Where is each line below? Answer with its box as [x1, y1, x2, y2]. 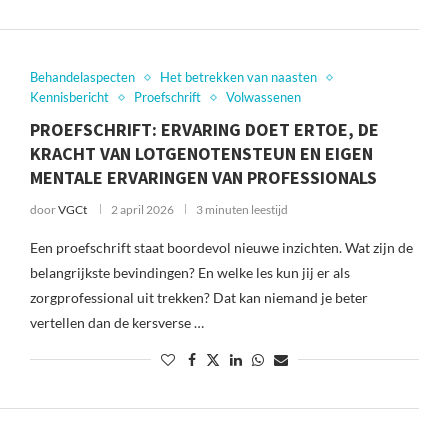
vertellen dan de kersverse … [29, 314, 204, 331]
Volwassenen [225, 89, 301, 105]
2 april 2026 [110, 202, 174, 217]
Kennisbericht [29, 89, 109, 105]
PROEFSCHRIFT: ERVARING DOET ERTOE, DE [29, 118, 379, 141]
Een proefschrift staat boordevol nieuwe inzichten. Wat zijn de [29, 239, 413, 256]
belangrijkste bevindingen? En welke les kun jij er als [29, 264, 350, 281]
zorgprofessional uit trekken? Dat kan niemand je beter [29, 289, 368, 306]
